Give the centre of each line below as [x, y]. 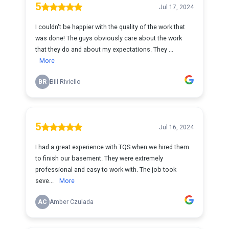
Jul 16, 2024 [176, 127]
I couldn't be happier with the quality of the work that [110, 27]
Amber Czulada [72, 202]
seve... [45, 181]
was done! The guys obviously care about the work [109, 38]
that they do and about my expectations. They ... [104, 49]
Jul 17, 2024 [176, 7]
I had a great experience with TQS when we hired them [112, 147]
